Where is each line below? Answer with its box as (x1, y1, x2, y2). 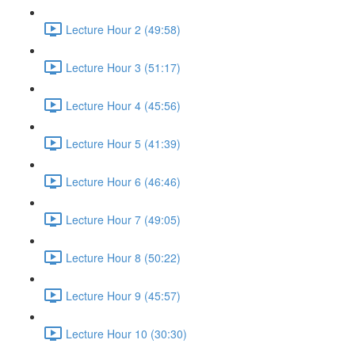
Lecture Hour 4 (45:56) (66, 97, 181, 113)
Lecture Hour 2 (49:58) (66, 21, 181, 37)
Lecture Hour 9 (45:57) (66, 287, 181, 303)
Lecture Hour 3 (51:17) (66, 59, 181, 75)
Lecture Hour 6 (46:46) (66, 173, 181, 189)
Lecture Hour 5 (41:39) (66, 135, 181, 151)
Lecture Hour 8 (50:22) (66, 249, 181, 265)
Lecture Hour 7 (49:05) (66, 211, 181, 227)
